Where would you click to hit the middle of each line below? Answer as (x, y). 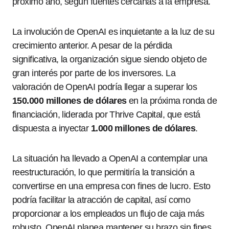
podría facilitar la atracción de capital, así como (101, 200)
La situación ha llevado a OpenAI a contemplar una (110, 158)
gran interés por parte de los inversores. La (94, 73)
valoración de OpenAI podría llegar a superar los (105, 87)
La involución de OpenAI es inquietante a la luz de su (113, 32)
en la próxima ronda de (172, 101)
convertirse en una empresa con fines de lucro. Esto (111, 186)
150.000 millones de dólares (70, 101)
